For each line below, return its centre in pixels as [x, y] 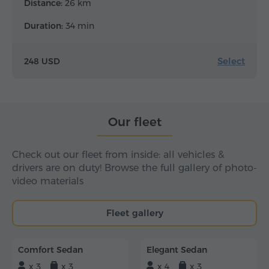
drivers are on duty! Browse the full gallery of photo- [134, 168]
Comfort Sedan [50, 250]
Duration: [44, 26]
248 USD [42, 61]
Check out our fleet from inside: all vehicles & [118, 155]
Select [231, 61]
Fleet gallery [134, 213]
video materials [48, 181]
